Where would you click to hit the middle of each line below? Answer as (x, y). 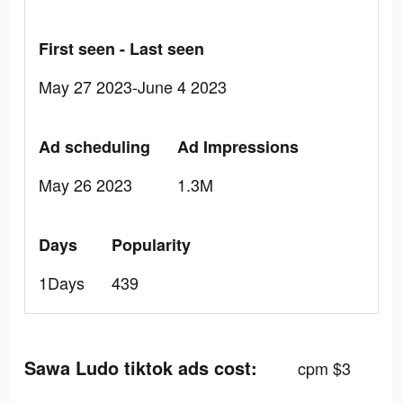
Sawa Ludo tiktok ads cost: (141, 367)
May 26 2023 (85, 184)
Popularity (151, 245)
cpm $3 (324, 368)
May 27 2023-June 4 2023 (133, 86)
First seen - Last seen (121, 49)
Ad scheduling (94, 147)
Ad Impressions (238, 147)
